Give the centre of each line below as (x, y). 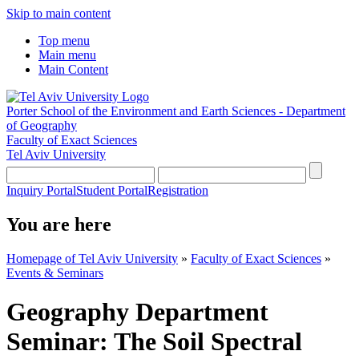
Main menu (67, 55)
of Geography (42, 125)
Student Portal (112, 190)
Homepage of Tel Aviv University (92, 258)
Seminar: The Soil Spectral (154, 342)
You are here (59, 224)
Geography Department (137, 312)
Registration (178, 190)
